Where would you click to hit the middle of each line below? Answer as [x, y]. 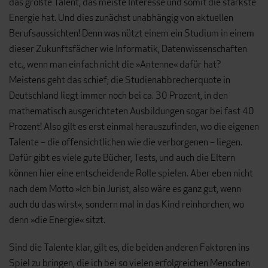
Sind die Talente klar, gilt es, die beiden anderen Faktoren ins [129, 248]
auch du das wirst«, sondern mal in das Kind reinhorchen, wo [127, 205]
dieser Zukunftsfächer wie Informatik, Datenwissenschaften [128, 49]
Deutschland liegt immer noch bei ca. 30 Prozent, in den [118, 96]
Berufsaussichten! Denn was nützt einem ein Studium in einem [132, 33]
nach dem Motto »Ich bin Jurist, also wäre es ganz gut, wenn [125, 189]
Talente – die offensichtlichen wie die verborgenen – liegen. [126, 142]
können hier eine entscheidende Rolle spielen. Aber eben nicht [131, 173]
